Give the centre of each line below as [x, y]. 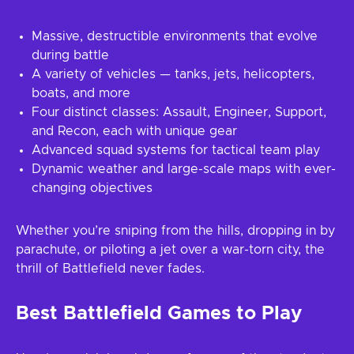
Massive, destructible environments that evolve [175, 36]
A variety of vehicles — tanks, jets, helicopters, [173, 74]
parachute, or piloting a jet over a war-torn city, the [170, 250]
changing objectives [92, 188]
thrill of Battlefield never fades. [110, 269]
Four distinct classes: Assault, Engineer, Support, [179, 112]
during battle [70, 55]
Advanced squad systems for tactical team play [176, 150]
